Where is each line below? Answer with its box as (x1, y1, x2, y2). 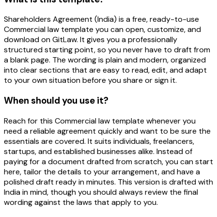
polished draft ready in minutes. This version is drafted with (4, 176, 213, 187)
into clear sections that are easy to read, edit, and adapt (4, 65, 207, 76)
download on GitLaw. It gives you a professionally (4, 34, 177, 45)
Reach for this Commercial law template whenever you (4, 115, 196, 126)
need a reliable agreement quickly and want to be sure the (4, 125, 211, 136)
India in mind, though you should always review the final (4, 186, 198, 197)
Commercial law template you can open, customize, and (4, 24, 201, 35)
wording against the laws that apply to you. (4, 197, 158, 207)
